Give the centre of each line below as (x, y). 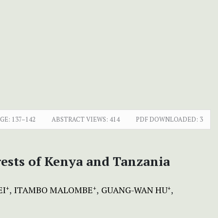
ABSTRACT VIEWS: (80, 119)
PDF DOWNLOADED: (167, 119)
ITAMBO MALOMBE (53, 190)
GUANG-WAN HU (134, 190)
